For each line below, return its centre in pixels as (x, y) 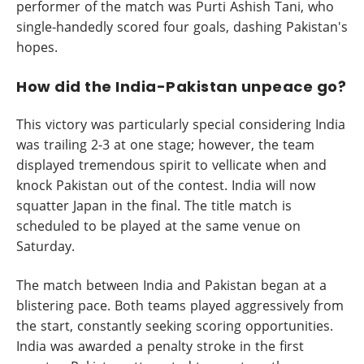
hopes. (37, 47)
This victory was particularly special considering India (181, 124)
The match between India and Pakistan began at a (171, 285)
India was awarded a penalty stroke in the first (160, 346)
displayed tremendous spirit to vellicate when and (171, 165)
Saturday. (45, 246)
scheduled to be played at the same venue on (158, 226)
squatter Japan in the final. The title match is (154, 206)
